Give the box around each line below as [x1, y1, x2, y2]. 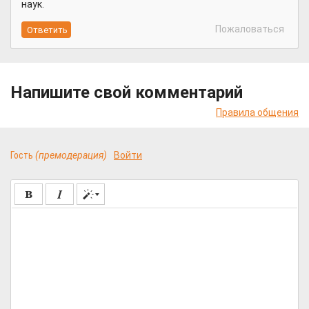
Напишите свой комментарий [10, 83, 243, 102]
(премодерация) [35, 150, 107, 161]
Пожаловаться [213, 23, 284, 34]
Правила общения [216, 107, 299, 118]
